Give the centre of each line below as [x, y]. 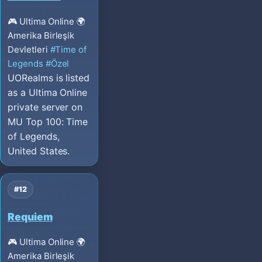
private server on [45, 107]
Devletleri [28, 50]
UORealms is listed [49, 78]
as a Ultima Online [48, 93]
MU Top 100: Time [48, 122]
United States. [39, 151]
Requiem [30, 216]
